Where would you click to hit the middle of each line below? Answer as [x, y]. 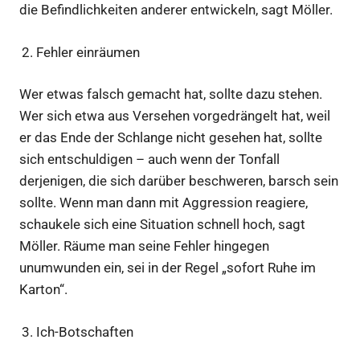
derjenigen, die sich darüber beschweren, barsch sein [179, 181]
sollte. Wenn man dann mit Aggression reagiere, [164, 203]
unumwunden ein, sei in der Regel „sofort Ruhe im [168, 268]
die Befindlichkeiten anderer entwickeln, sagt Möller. [176, 10]
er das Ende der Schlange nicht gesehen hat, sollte [171, 138]
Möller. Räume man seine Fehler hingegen [144, 246]
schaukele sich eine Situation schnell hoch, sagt [162, 225]
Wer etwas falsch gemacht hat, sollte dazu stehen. [171, 94]
